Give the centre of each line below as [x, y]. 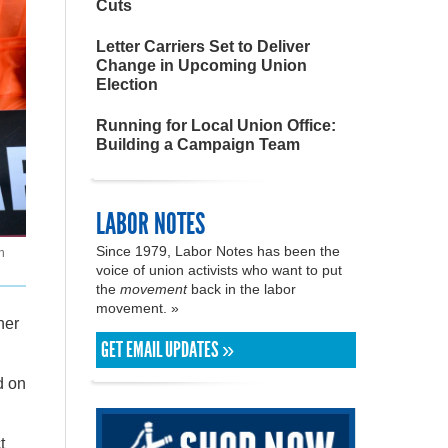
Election [127, 84]
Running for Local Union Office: [216, 125]
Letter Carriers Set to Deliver [203, 46]
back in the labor [241, 289]
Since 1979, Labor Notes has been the [218, 251]
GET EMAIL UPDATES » [167, 350]
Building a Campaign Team [198, 144]
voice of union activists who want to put [219, 270]
